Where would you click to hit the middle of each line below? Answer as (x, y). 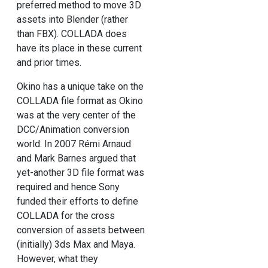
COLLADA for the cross (66, 216)
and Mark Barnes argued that (76, 159)
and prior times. (49, 63)
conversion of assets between (80, 230)
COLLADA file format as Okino (80, 101)
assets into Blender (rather (72, 20)
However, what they (57, 259)
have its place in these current (79, 48)
